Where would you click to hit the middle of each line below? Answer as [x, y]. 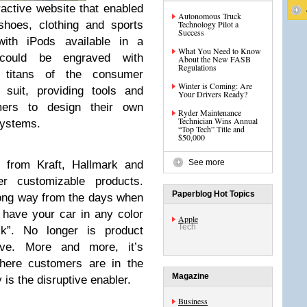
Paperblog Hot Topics [213, 194]
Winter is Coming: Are [215, 86]
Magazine [191, 276]
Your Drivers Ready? [213, 94]
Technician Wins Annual [218, 121]
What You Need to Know [220, 51]
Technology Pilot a [208, 24]
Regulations [197, 67]
